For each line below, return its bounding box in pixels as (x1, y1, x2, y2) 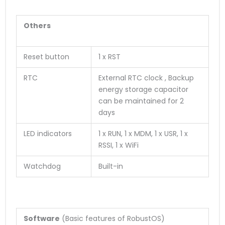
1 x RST (98, 51, 121, 62)
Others (24, 20, 51, 31)
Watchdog (24, 161, 61, 171)
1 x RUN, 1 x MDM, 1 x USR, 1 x (98, 128, 188, 139)
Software (24, 213, 60, 223)
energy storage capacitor (98, 84, 188, 94)
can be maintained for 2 (98, 95, 184, 106)
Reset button (24, 51, 69, 62)
